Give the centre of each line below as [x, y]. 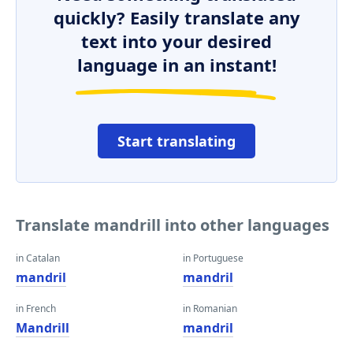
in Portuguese [213, 258]
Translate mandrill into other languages [173, 225]
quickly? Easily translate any [176, 17]
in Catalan [38, 258]
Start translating [176, 141]
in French [36, 308]
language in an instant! [176, 65]
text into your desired [176, 41]
